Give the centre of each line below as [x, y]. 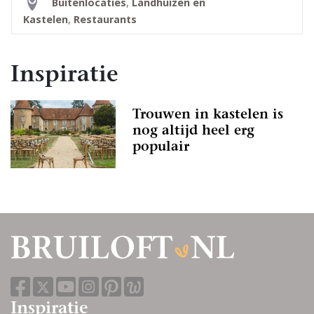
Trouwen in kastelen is [208, 115]
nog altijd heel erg [193, 131]
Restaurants [105, 19]
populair [161, 147]
